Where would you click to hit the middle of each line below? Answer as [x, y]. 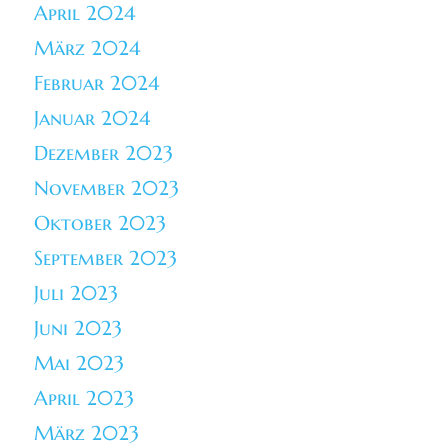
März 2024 [87, 49]
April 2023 [84, 399]
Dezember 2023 [104, 154]
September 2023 [106, 259]
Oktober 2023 [100, 224]
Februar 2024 [97, 84]
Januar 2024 [92, 119]
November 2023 [107, 189]
